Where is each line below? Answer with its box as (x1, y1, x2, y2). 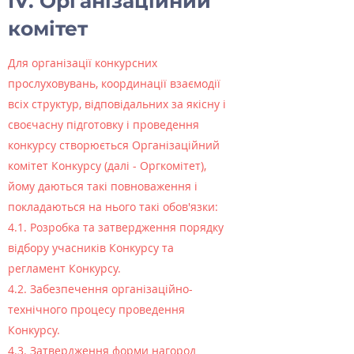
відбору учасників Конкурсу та (8, 240, 174, 255)
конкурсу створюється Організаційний (8, 137, 220, 153)
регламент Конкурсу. (8, 261, 121, 276)
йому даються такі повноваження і (8, 179, 198, 194)
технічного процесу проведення (8, 302, 185, 317)
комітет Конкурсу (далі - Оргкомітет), (8, 158, 206, 173)
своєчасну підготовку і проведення (8, 117, 199, 132)
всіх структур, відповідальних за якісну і (8, 96, 226, 111)
